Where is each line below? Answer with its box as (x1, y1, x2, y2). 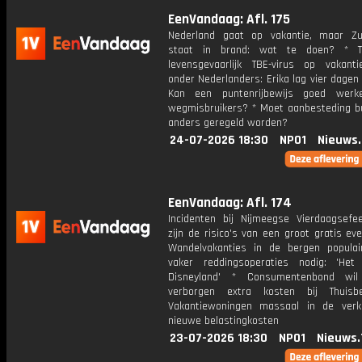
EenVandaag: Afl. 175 (168, 11, 290, 28)
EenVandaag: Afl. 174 (168, 194, 292, 212)
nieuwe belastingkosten (168, 314, 279, 328)
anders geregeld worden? (168, 116, 288, 130)
